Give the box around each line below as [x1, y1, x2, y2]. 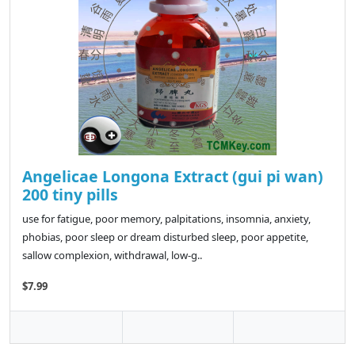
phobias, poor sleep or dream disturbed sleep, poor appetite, [22, 230, 308, 245]
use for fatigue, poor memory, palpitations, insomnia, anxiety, [22, 212, 311, 227]
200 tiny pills [22, 184, 118, 206]
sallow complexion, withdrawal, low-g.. [22, 248, 202, 263]
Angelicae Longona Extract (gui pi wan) [22, 166, 323, 188]
